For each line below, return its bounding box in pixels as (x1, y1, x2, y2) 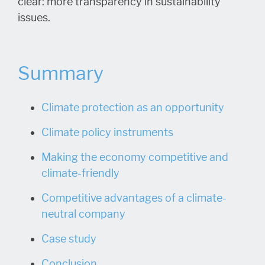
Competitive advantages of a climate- (41, 191, 227, 205)
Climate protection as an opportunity (41, 101, 224, 114)
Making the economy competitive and (41, 150, 228, 164)
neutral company (41, 207, 125, 221)
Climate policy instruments (41, 125, 173, 139)
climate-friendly (41, 166, 119, 180)
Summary (18, 61, 104, 85)
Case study (41, 232, 96, 245)
